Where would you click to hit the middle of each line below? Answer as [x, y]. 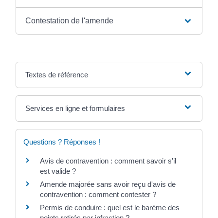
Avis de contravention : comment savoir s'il [108, 161]
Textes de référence [57, 74]
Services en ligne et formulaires [75, 108]
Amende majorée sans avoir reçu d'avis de [108, 184]
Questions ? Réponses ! [62, 142]
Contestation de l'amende [70, 20]
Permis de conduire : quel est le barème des [110, 207]
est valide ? [58, 171]
